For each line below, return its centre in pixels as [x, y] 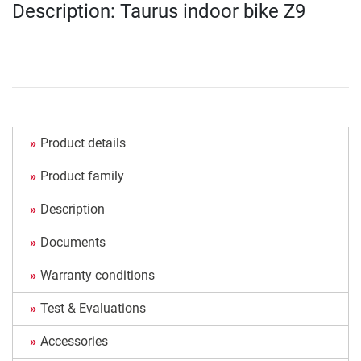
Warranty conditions [98, 276]
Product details [83, 143]
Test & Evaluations [93, 309]
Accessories [74, 342]
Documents [73, 243]
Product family [82, 176]
